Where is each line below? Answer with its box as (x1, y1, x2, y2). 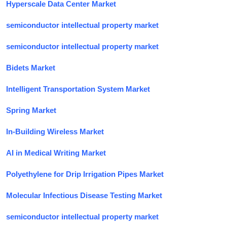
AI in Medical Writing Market (6, 148, 106, 157)
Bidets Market (6, 63, 55, 72)
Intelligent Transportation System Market (6, 84, 150, 93)
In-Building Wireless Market (6, 127, 104, 136)
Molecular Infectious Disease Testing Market (6, 191, 162, 200)
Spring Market (6, 105, 56, 115)
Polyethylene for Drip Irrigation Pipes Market (6, 169, 164, 178)
